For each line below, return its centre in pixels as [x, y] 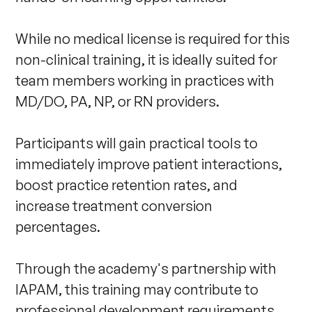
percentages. [58, 227]
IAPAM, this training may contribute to [139, 290]
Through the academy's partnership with [148, 269]
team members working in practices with [147, 81]
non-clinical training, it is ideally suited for [148, 60]
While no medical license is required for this [154, 39]
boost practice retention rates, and [128, 185]
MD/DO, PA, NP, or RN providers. [119, 102]
